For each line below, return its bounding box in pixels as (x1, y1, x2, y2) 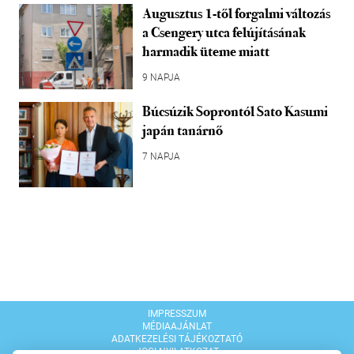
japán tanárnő (142, 121, 223, 139)
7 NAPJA (142, 150, 180, 162)
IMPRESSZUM (148, 307, 206, 319)
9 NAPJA (142, 71, 180, 83)
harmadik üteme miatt (142, 42, 269, 60)
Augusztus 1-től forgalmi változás (142, 4, 330, 22)
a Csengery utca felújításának (142, 23, 306, 41)
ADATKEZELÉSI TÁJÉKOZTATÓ (111, 333, 243, 345)
